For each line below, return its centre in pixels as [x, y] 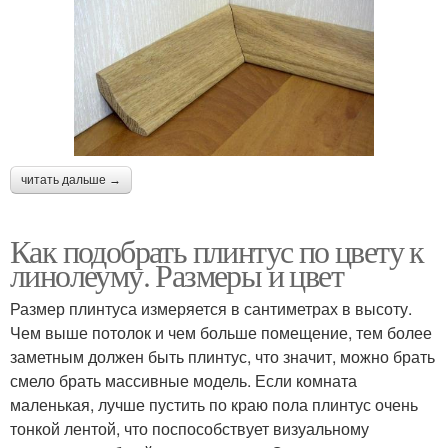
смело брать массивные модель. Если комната [183, 380]
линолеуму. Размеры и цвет [176, 274]
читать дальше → [71, 179]
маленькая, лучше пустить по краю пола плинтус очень [214, 404]
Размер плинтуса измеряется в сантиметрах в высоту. [211, 308]
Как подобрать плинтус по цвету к [217, 250]
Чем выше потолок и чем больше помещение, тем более [221, 332]
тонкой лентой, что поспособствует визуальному [189, 428]
